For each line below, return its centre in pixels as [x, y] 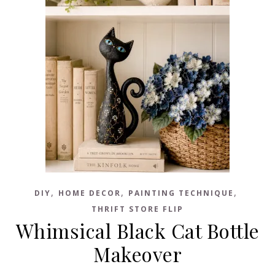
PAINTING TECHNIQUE [181, 193]
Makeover [137, 254]
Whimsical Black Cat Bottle [137, 230]
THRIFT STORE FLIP [137, 209]
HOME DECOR [89, 193]
